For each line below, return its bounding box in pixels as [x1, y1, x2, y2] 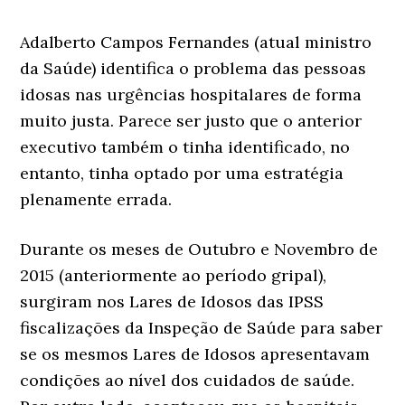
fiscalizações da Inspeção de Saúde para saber [20, 316, 383, 338]
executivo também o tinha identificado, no [20, 136, 351, 157]
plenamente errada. [20, 188, 173, 210]
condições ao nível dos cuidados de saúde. [20, 369, 355, 391]
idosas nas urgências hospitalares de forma [20, 83, 363, 105]
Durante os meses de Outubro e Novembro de [20, 238, 379, 259]
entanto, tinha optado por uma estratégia [20, 162, 344, 184]
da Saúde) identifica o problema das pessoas [20, 57, 367, 79]
